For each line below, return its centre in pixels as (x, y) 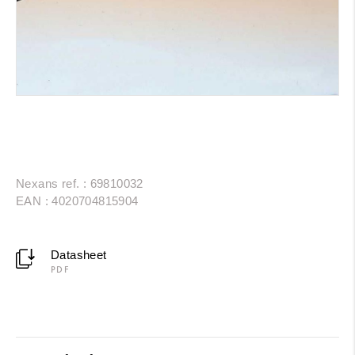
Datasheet (78, 254)
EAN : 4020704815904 (77, 200)
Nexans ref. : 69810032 (80, 183)
